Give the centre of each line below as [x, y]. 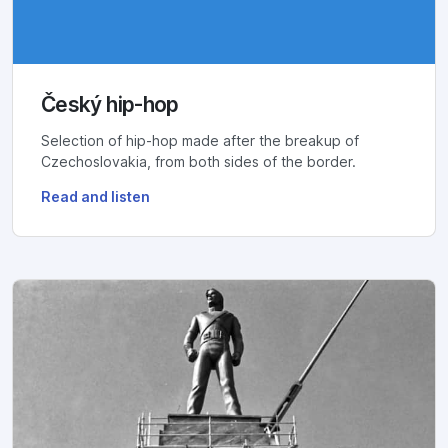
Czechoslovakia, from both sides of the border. [198, 161]
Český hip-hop [110, 104]
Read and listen [95, 196]
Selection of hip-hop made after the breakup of [200, 140]
